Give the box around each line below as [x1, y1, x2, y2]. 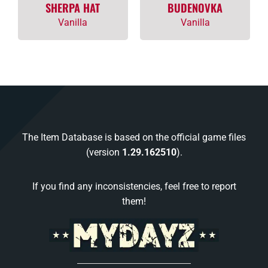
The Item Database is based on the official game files [22, 132, 246, 144]
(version [86, 147, 122, 159]
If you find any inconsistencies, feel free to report [32, 181, 236, 193]
